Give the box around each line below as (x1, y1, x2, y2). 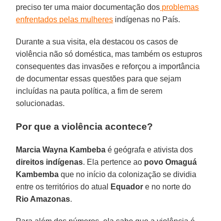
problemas (160, 2, 199, 11)
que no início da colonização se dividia (59, 170, 197, 179)
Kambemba (16, 170, 59, 179)
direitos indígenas (16, 157, 83, 166)
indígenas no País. (113, 15, 181, 24)
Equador (110, 182, 144, 191)
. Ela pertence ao (83, 157, 145, 166)
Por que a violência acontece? (16, 121, 153, 132)
